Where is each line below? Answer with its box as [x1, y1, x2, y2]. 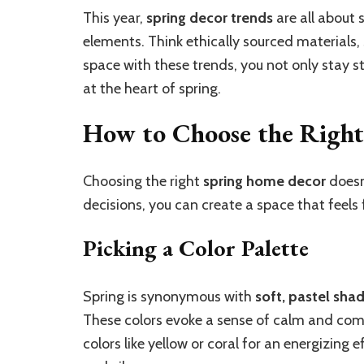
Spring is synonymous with [83, 288, 255, 306]
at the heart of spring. [83, 79, 221, 97]
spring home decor [203, 172, 326, 191]
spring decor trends [146, 8, 273, 27]
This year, [83, 8, 146, 27]
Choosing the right [83, 172, 203, 191]
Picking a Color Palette [83, 233, 309, 263]
